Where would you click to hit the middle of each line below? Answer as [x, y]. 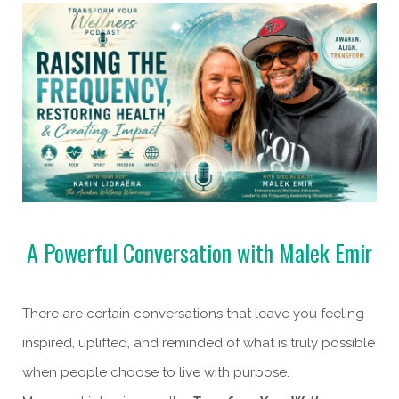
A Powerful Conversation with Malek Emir [199, 253]
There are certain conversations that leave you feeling [193, 314]
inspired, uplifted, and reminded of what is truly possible [199, 343]
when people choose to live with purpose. [156, 373]
